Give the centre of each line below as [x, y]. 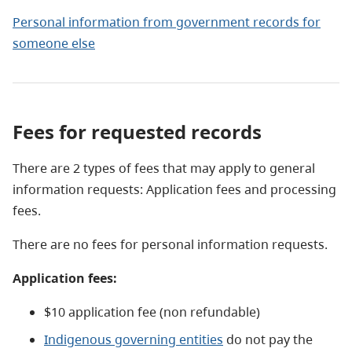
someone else [54, 44]
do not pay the [268, 340]
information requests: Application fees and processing [174, 190]
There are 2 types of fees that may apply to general [164, 169]
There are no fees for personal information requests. [170, 245]
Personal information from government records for [167, 22]
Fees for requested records [137, 132]
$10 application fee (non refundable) [152, 312]
